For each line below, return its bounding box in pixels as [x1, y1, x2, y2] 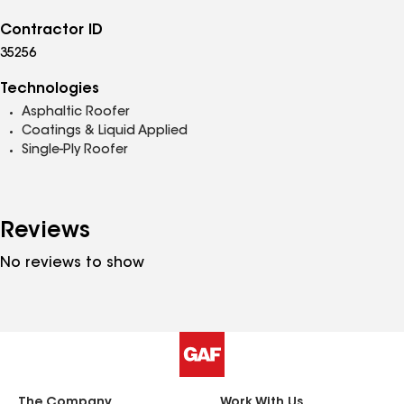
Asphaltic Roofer [22, 106, 129, 119]
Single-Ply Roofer [22, 144, 127, 157]
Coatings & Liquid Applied [22, 125, 188, 138]
